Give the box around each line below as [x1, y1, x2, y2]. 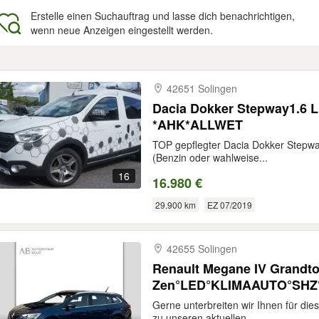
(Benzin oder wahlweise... [152, 150, 268, 164]
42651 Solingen [167, 81, 237, 95]
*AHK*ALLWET [152, 115, 243, 134]
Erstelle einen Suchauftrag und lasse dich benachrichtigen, [31, 9, 295, 23]
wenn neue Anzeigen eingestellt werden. [31, 23, 213, 37]
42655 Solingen [167, 241, 237, 256]
